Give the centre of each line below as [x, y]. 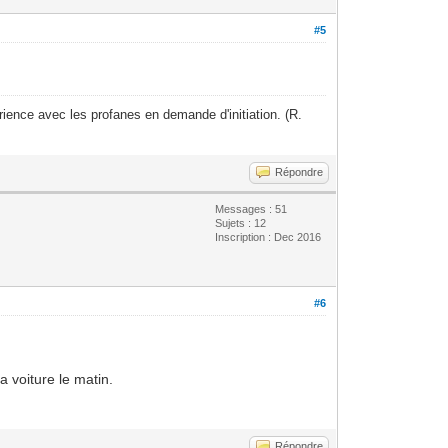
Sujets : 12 [241, 222]
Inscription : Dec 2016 [268, 236]
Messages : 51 [251, 208]
